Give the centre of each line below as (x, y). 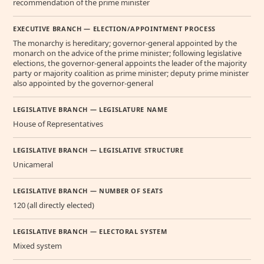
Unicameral (33, 165)
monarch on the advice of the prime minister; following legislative (127, 53)
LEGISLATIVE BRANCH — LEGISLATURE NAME (90, 110)
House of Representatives (58, 124)
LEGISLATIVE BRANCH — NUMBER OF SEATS (88, 191)
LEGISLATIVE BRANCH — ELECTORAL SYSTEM (90, 232)
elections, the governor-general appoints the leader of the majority (130, 63)
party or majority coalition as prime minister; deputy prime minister (131, 73)
